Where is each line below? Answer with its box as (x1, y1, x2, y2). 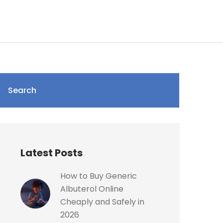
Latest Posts (20, 146, 83, 160)
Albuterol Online (60, 183, 123, 195)
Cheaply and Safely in (60, 196, 144, 208)
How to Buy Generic (60, 170, 137, 182)
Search (8, 84, 36, 96)
